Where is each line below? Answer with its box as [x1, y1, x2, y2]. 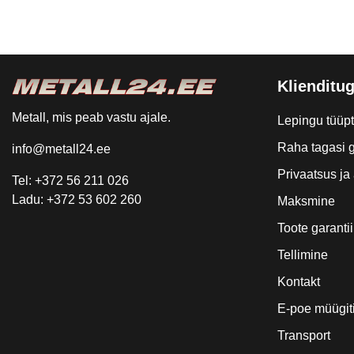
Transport [277, 329, 330, 342]
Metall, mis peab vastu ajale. [12, 111, 171, 124]
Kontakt [277, 275, 320, 288]
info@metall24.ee [12, 142, 111, 156]
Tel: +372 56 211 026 [12, 174, 129, 187]
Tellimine [277, 248, 328, 262]
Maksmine [277, 194, 335, 208]
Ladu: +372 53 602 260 [12, 193, 141, 206]
